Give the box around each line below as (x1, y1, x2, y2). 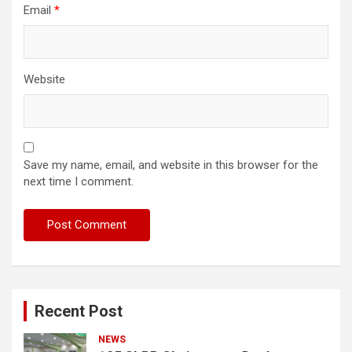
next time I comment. (24, 174, 134, 189)
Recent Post (35, 302, 123, 321)
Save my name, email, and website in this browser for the (24, 158, 318, 173)
